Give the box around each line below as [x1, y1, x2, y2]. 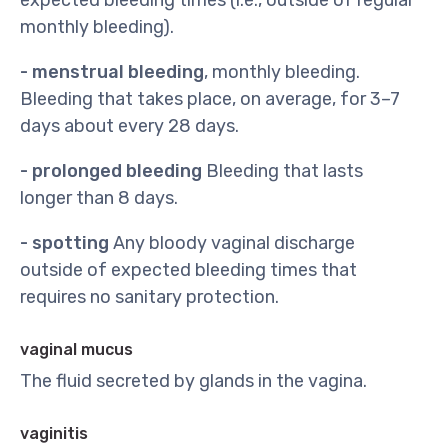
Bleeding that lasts [202, 160, 363, 182]
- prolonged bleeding [20, 160, 202, 182]
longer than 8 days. [20, 187, 178, 209]
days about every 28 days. [20, 115, 239, 137]
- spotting [20, 232, 109, 254]
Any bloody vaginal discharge [109, 232, 355, 254]
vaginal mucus [20, 340, 133, 359]
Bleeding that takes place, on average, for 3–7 [20, 88, 400, 110]
